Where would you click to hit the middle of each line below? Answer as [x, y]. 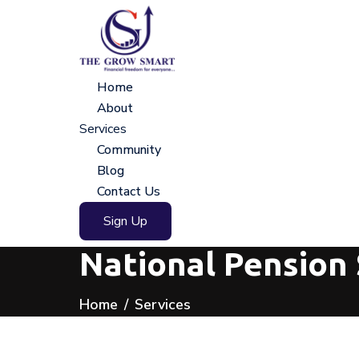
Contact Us [129, 192]
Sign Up [125, 221]
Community [129, 150]
